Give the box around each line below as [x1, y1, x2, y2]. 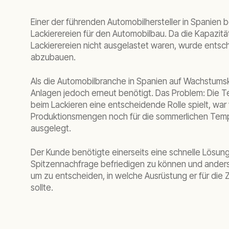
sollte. [31, 182, 53, 193]
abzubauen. [31, 52, 76, 62]
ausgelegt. [31, 123, 71, 133]
